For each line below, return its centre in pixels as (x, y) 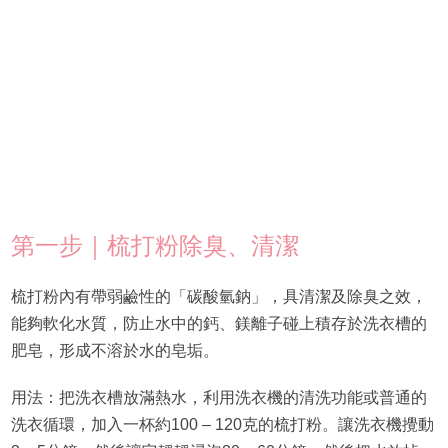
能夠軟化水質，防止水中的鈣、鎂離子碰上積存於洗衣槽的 (218, 324)
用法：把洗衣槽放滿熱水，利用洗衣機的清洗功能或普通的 (218, 398)
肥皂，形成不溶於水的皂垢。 (114, 351)
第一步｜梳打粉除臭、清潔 (154, 246)
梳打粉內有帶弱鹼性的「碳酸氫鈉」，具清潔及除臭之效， (218, 297)
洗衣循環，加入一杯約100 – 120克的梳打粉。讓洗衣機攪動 (222, 425)
